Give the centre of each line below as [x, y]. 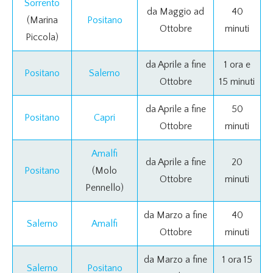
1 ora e [237, 64]
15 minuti [237, 81]
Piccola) [42, 37]
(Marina [42, 20]
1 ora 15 [237, 259]
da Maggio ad [175, 11]
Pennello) [105, 187]
